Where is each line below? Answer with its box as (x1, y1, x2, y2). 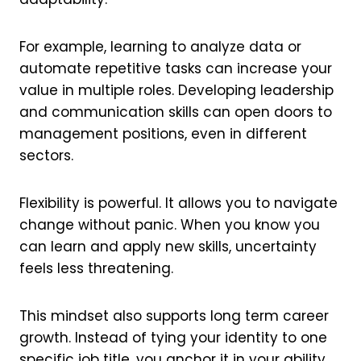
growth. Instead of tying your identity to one (19, 327, 328, 347)
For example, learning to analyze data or (19, 36, 302, 56)
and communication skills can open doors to (19, 102, 333, 122)
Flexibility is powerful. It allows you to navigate (19, 193, 338, 213)
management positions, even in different (19, 123, 308, 143)
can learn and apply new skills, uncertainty (19, 236, 317, 256)
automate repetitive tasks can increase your (19, 58, 333, 78)
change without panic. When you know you (19, 214, 321, 234)
